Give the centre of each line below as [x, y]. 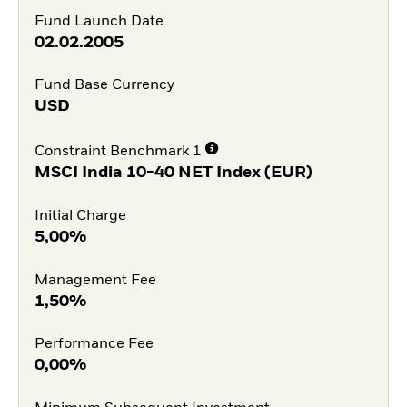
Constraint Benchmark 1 [118, 152]
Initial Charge [80, 216]
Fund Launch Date [99, 21]
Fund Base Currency [104, 86]
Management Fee [95, 280]
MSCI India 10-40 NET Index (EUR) [173, 173]
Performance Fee [94, 345]
